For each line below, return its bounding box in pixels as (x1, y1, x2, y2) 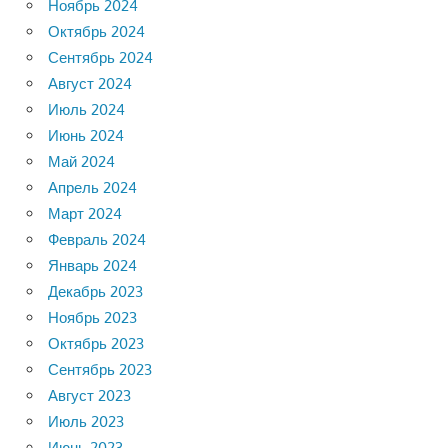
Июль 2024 (48, 99, 125, 119)
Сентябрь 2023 (48, 359, 152, 379)
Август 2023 (48, 385, 131, 405)
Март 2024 (48, 203, 122, 223)
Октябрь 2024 (48, 21, 145, 41)
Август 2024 (48, 73, 132, 93)
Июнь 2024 (48, 125, 124, 145)
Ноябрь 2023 (48, 307, 137, 327)
